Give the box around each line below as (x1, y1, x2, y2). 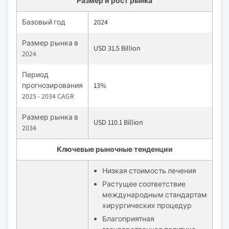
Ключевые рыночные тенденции (56, 145, 173, 154)
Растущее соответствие (102, 179, 186, 189)
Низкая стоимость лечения (102, 166, 196, 175)
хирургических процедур (102, 201, 192, 210)
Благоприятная (102, 214, 154, 223)
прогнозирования (22, 81, 83, 90)
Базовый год (22, 17, 65, 27)
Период (22, 70, 49, 79)
